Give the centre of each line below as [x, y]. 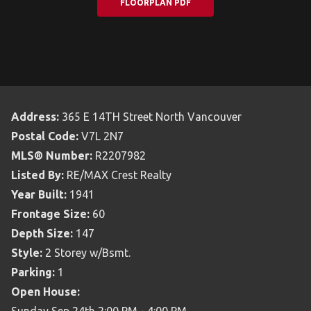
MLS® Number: [52, 156]
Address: [35, 117]
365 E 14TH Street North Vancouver [152, 117]
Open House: [45, 292]
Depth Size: [42, 234]
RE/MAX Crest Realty [119, 175]
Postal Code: [45, 136]
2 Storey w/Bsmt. [88, 253]
